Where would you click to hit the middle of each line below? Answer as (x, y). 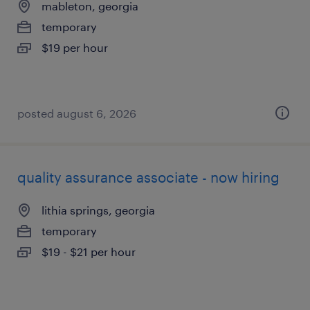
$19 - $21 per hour (89, 252)
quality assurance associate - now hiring (148, 177)
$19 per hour (75, 47)
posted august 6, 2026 (77, 113)
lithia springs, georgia (98, 210)
